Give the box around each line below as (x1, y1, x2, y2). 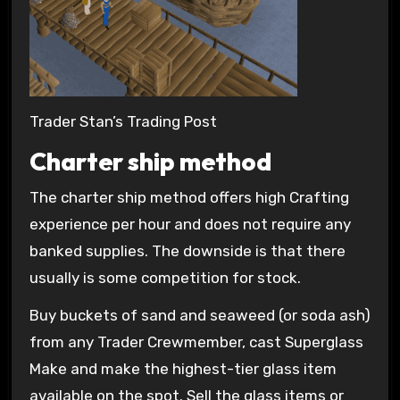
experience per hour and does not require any (29, 214, 351, 233)
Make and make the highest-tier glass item (29, 360, 337, 379)
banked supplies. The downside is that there (29, 241, 346, 260)
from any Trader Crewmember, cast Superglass (29, 333, 363, 352)
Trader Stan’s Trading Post (29, 112, 217, 130)
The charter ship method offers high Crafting (29, 187, 349, 206)
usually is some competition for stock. (29, 268, 301, 287)
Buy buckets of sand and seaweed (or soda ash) (29, 306, 371, 325)
